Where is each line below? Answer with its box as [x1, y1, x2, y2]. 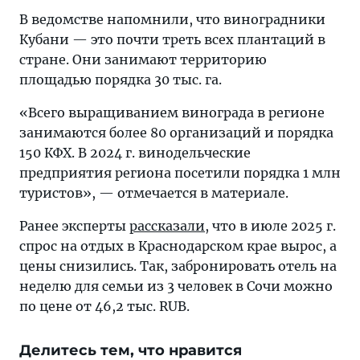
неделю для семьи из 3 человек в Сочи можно [19, 278, 333, 294]
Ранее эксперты [19, 218, 129, 234]
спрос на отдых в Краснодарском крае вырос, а [19, 238, 337, 254]
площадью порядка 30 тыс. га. [19, 72, 222, 88]
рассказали [129, 218, 205, 234]
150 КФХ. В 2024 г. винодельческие [19, 145, 251, 161]
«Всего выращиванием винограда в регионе [19, 104, 325, 121]
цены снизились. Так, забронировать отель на [19, 258, 337, 274]
